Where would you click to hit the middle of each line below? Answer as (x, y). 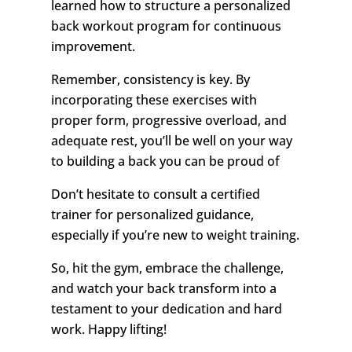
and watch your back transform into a (163, 289)
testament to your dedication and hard (166, 309)
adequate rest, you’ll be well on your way (171, 141)
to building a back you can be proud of (165, 161)
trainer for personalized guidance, (152, 215)
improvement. (93, 47)
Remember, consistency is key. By (150, 80)
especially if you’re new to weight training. (175, 235)
